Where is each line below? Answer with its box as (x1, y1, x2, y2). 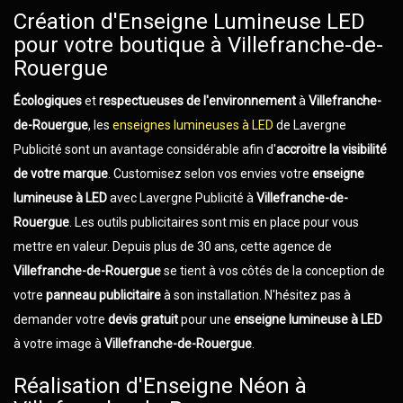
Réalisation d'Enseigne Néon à (13, 373, 307, 399)
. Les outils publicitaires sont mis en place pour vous (69, 215, 359, 229)
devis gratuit (105, 312, 178, 327)
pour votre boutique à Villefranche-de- (13, 32, 383, 58)
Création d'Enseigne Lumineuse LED (13, 9, 365, 34)
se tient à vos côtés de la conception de (161, 264, 385, 278)
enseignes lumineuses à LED (110, 118, 273, 132)
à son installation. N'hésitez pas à (161, 288, 351, 302)
